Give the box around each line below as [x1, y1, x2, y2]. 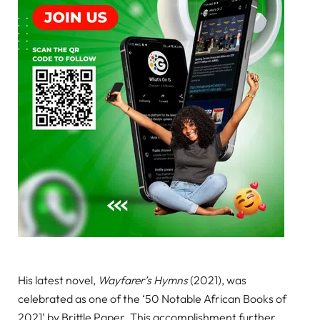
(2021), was [188, 273, 246, 288]
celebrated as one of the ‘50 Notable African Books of [18, 291, 286, 306]
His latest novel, [18, 273, 98, 288]
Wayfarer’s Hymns [98, 273, 188, 288]
